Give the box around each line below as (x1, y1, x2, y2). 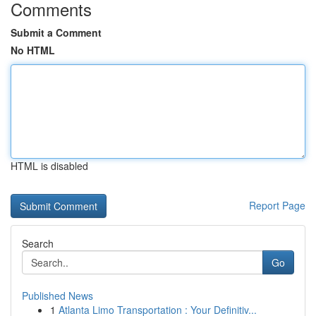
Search (22, 236, 54, 250)
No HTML (11, 43, 55, 57)
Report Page (249, 198, 305, 212)
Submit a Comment (11, 25, 102, 39)
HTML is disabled (11, 159, 88, 173)
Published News (22, 288, 93, 303)
